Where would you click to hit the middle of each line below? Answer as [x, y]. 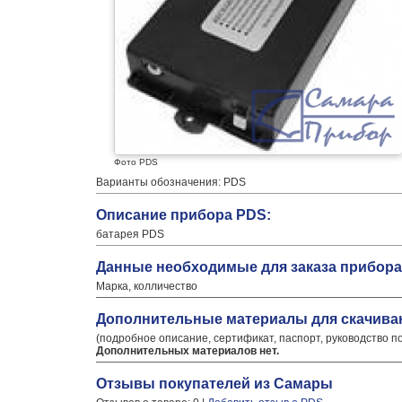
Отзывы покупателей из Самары [214, 384]
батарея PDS [130, 234]
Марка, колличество [147, 286]
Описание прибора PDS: [184, 215]
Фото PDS [136, 162]
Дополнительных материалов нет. [188, 351]
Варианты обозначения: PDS [171, 182]
